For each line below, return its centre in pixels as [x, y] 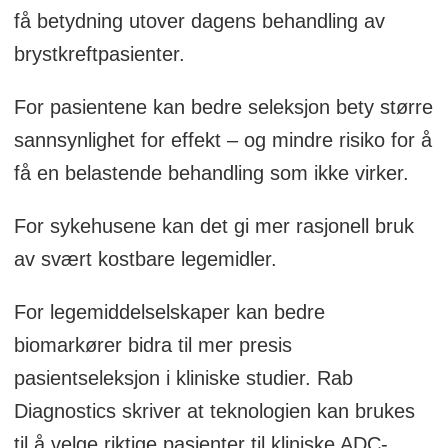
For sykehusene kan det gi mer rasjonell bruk [213, 226]
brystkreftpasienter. [99, 54]
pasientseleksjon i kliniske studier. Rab [183, 377]
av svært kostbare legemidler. [145, 259]
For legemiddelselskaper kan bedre [169, 311]
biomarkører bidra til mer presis [152, 344]
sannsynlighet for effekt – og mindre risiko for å [222, 140]
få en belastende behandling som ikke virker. [211, 173]
